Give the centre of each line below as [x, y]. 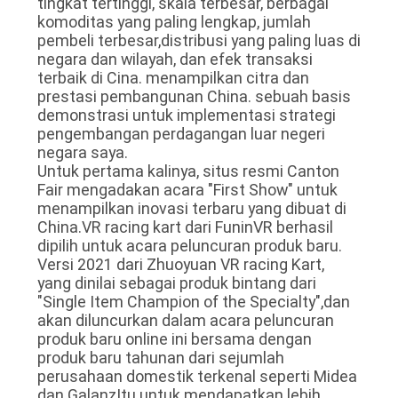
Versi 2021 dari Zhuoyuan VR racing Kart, [180, 264]
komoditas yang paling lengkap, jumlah [174, 21]
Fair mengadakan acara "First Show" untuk [187, 189]
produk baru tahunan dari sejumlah [160, 357]
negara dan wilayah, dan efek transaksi [175, 59]
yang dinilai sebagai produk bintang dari [176, 283]
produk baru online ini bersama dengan [174, 338]
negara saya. [82, 152]
